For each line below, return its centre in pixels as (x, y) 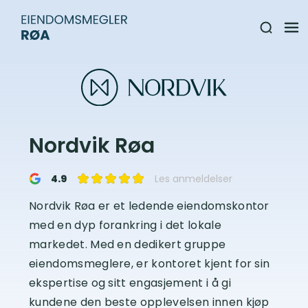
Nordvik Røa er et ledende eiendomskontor (149, 206)
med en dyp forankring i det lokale (125, 225)
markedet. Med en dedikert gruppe (128, 244)
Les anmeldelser (194, 178)
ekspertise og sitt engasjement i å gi (130, 283)
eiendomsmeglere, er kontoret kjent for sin (150, 263)
